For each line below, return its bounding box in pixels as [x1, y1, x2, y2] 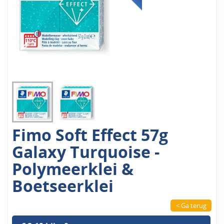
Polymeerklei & [12, 158, 134, 180]
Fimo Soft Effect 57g [12, 124, 168, 146]
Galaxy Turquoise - [12, 141, 160, 163]
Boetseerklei [12, 175, 114, 197]
